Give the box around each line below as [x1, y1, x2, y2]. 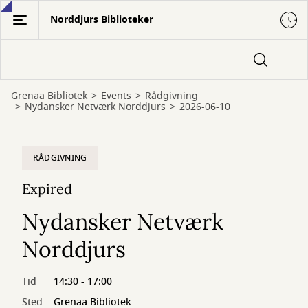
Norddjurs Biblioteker [50, 12, 153, 27]
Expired [22, 180, 72, 197]
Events [101, 89, 131, 103]
